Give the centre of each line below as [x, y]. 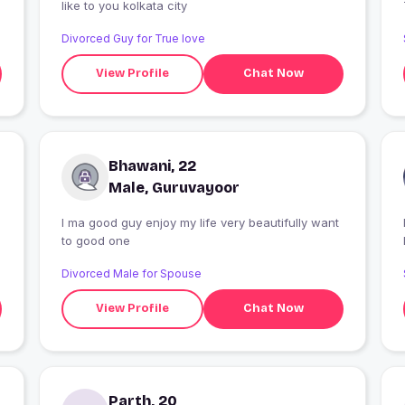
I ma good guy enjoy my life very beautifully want [200, 222]
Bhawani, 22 [152, 165]
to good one [95, 240]
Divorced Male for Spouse [131, 273]
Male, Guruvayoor [174, 187]
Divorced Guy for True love [133, 38]
